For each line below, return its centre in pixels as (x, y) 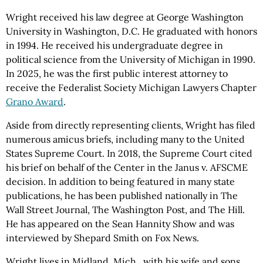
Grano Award (35, 102)
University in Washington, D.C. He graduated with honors (131, 31)
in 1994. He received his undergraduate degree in (114, 45)
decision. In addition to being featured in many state (120, 181)
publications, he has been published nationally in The (122, 195)
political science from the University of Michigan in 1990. (131, 59)
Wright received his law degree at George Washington (125, 17)
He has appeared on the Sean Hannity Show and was (120, 224)
